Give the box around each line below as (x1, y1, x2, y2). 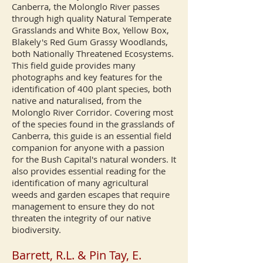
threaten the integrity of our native (12, 212, 151, 224)
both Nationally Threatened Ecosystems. (12, 48, 174, 59)
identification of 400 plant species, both (12, 83, 171, 95)
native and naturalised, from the (12, 95, 141, 106)
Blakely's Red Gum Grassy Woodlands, (12, 36, 168, 48)
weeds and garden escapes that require (12, 188, 170, 200)
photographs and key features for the (12, 71, 162, 83)
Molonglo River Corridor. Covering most (12, 106, 173, 118)
